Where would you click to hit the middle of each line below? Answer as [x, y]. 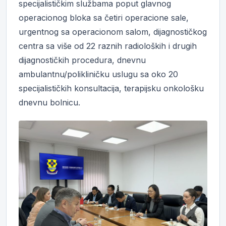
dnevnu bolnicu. [49, 102]
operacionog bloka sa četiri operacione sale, [104, 18]
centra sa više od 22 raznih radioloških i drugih [108, 46]
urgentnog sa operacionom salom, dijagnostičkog [113, 32]
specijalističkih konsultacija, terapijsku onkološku [111, 88]
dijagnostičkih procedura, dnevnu [82, 60]
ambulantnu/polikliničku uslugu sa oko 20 [98, 74]
